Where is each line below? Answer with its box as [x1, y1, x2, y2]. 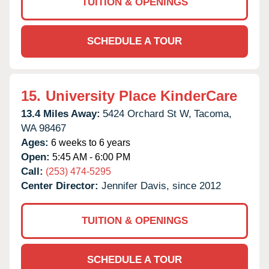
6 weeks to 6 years [49, 137, 130, 148]
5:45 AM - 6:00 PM [50, 151, 130, 162]
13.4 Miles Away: [21, 107, 100, 119]
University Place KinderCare [46, 87, 237, 104]
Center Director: [21, 180, 101, 192]
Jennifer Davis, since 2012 [101, 180, 221, 192]
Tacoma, [194, 107, 232, 119]
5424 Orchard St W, [103, 107, 192, 119]
